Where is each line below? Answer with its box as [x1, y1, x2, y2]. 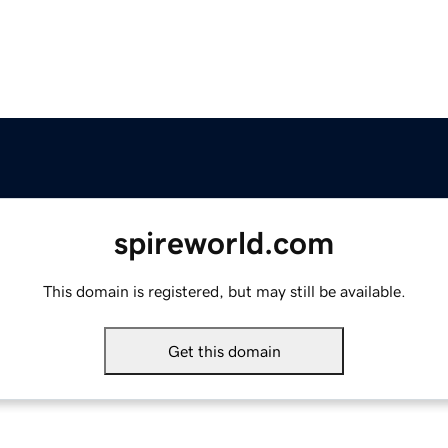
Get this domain [167, 343, 281, 360]
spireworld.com [114, 227, 334, 260]
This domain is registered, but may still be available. [42, 283, 406, 300]
